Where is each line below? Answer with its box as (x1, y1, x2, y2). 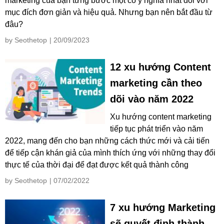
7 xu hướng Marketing (110, 202, 215, 213)
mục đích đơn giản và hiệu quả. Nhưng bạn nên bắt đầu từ (5, 8, 212, 17)
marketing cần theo (110, 77, 202, 89)
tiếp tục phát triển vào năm (110, 124, 203, 133)
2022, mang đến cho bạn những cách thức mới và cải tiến (5, 136, 209, 145)
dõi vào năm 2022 (110, 93, 193, 105)
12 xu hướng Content (110, 61, 211, 73)
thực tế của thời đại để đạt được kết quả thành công (5, 160, 188, 169)
